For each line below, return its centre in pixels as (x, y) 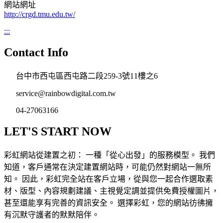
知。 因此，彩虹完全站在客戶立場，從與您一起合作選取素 (109, 179)
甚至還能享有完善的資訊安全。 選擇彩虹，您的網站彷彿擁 (109, 203)
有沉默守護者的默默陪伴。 (52, 215)
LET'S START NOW (58, 132)
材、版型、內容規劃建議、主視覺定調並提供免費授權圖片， (111, 191)
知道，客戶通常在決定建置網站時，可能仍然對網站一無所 (108, 167)
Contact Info (36, 53)
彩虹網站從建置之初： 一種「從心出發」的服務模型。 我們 (110, 155)
